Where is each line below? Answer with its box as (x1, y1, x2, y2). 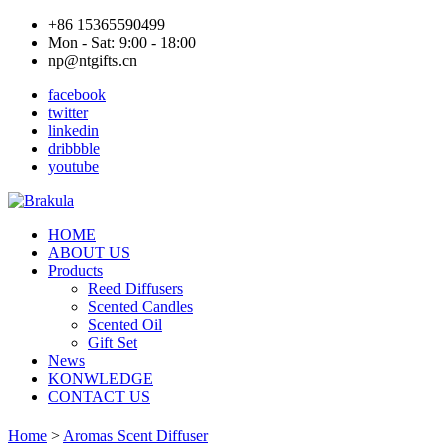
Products (48, 262, 103, 279)
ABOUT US (48, 244, 130, 261)
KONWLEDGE (48, 370, 153, 387)
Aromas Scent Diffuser (63, 427, 208, 445)
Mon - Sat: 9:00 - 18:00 (48, 34, 196, 51)
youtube (48, 158, 99, 175)
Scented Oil (88, 316, 162, 333)
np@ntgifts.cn (48, 52, 137, 69)
